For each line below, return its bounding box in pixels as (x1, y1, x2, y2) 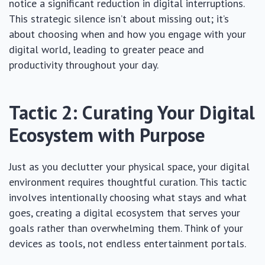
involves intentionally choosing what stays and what (9, 190, 247, 204)
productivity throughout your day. (9, 58, 159, 72)
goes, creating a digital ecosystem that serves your (9, 206, 240, 219)
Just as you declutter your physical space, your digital (9, 160, 250, 173)
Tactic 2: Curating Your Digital (9, 100, 255, 125)
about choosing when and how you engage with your (9, 27, 246, 41)
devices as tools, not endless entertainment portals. (9, 237, 246, 250)
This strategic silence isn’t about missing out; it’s (9, 12, 229, 25)
